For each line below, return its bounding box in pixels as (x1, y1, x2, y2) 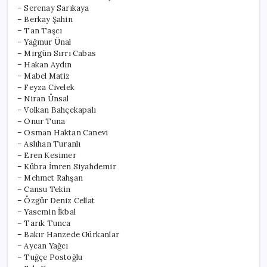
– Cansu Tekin (17, 184, 71, 194)
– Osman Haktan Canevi (17, 127, 108, 138)
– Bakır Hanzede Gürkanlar (17, 229, 119, 240)
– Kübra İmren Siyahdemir (17, 161, 116, 172)
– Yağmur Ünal (17, 36, 72, 47)
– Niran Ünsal (17, 93, 69, 104)
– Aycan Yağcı (17, 240, 69, 251)
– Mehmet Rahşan (17, 172, 83, 183)
